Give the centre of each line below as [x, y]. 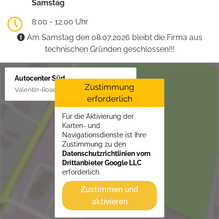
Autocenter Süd [40, 78]
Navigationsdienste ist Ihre [104, 135]
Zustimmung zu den [94, 144]
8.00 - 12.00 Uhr [60, 22]
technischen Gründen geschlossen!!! [109, 49]
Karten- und [81, 125]
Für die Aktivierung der [98, 116]
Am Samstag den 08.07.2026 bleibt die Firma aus [113, 37]
